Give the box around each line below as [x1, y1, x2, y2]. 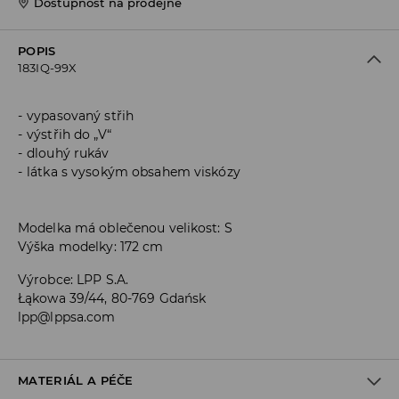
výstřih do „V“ [27, 126, 111, 143]
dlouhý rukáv [27, 145, 110, 162]
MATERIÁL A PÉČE [18, 373, 134, 388]
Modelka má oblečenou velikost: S [18, 220, 232, 237]
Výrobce [18, 272, 70, 289]
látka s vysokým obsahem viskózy [27, 164, 240, 181]
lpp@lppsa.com [18, 309, 116, 326]
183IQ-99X [18, 61, 77, 76]
